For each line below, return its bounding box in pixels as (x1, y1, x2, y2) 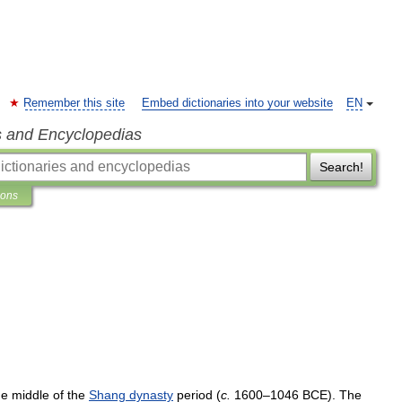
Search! (319, 160, 363, 174)
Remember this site (23, 97, 125, 109)
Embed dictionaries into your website (142, 97, 333, 109)
